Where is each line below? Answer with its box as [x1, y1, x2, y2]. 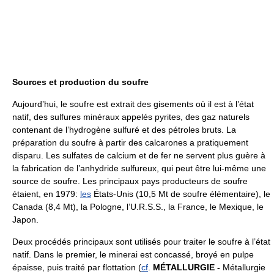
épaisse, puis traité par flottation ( [12, 262, 141, 272]
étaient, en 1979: [12, 188, 80, 199]
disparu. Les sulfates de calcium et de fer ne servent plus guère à [12, 150, 265, 160]
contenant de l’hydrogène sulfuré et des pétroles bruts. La [12, 124, 236, 135]
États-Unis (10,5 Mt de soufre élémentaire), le [91, 188, 270, 199]
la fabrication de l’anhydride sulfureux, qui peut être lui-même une [12, 163, 266, 173]
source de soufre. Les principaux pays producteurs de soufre [12, 176, 248, 186]
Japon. [12, 214, 39, 224]
